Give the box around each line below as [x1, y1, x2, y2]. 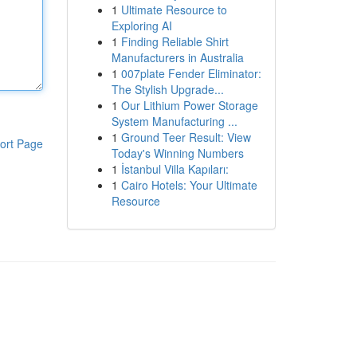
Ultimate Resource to [120, 2, 227, 18]
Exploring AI [111, 18, 172, 33]
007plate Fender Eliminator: [120, 65, 261, 81]
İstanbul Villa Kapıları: [120, 161, 229, 177]
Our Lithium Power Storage [120, 97, 258, 113]
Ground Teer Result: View [120, 129, 251, 145]
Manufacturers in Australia [111, 49, 244, 65]
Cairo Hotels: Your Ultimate [120, 177, 257, 193]
